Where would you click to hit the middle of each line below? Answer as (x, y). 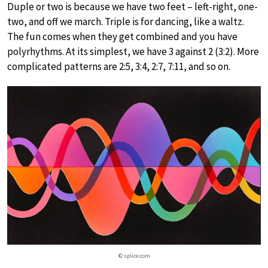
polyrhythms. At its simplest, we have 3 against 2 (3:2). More (133, 51)
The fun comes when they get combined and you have (122, 36)
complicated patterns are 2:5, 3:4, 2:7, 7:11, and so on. (119, 66)
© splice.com (134, 256)
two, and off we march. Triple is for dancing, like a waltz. (126, 22)
